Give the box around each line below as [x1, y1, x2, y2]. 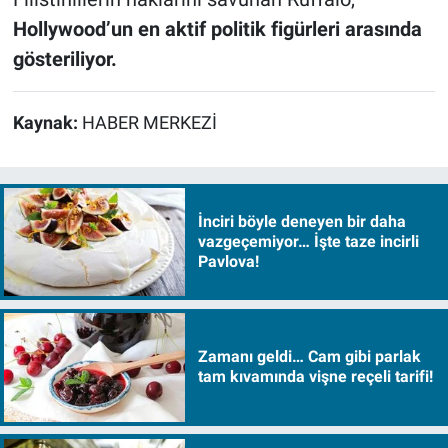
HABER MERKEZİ [81, 112, 217, 133]
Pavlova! [197, 251, 259, 271]
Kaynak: [12, 112, 82, 133]
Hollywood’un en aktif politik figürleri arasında [12, 16, 422, 41]
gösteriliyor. [12, 46, 117, 71]
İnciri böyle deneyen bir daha [197, 211, 406, 231]
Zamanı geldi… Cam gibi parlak [197, 347, 421, 367]
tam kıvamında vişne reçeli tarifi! [197, 367, 433, 387]
